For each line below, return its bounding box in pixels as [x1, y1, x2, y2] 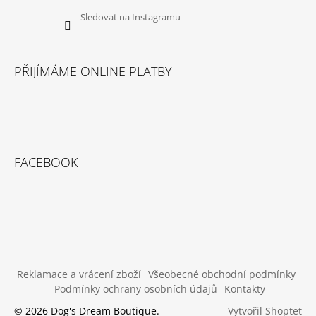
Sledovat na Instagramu [80, 10, 181, 23]
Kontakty [224, 281, 265, 296]
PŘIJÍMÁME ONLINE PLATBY [14, 62, 172, 80]
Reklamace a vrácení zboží [17, 267, 141, 281]
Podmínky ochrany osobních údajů [54, 281, 217, 296]
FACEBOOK [14, 153, 78, 171]
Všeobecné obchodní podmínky [148, 267, 296, 281]
